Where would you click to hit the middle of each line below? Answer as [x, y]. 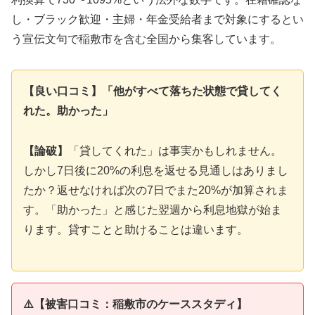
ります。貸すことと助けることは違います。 [136, 229]
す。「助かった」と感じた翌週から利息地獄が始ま [153, 210]
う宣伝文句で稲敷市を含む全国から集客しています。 [146, 39]
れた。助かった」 [68, 110]
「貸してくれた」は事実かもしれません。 [175, 150]
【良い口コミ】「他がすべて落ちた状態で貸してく [153, 91]
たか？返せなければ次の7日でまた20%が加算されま [156, 190]
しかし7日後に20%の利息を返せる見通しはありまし [156, 170]
